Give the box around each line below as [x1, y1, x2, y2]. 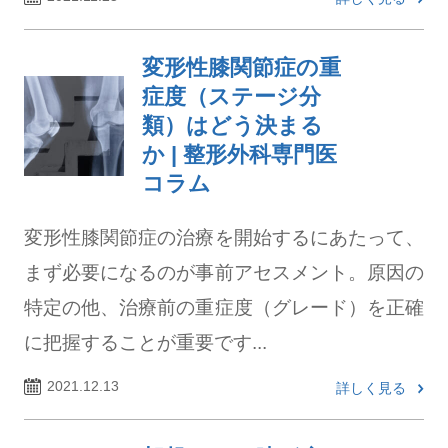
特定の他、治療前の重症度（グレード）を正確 [23, 296, 425, 318]
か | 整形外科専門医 [141, 142, 337, 167]
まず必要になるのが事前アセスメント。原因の [23, 261, 425, 283]
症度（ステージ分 [141, 84, 321, 109]
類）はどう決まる [141, 113, 323, 138]
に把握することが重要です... [23, 331, 267, 353]
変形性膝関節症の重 [141, 55, 341, 80]
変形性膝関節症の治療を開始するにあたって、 [23, 226, 425, 248]
